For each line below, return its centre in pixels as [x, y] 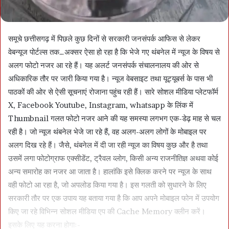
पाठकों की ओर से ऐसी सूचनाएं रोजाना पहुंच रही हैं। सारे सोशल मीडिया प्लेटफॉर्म [113, 92]
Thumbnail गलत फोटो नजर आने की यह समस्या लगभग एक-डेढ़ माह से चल [114, 118]
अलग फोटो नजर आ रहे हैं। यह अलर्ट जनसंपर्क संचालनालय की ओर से [104, 65]
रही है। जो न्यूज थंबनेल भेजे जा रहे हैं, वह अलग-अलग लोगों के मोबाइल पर [107, 132]
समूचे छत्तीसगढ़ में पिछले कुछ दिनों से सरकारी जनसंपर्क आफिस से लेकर [104, 39]
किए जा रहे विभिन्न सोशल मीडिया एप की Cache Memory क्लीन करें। [107, 211]
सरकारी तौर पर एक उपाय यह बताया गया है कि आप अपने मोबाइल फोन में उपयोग [114, 198]
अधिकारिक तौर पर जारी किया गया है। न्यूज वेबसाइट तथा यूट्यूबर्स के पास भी [110, 78]
